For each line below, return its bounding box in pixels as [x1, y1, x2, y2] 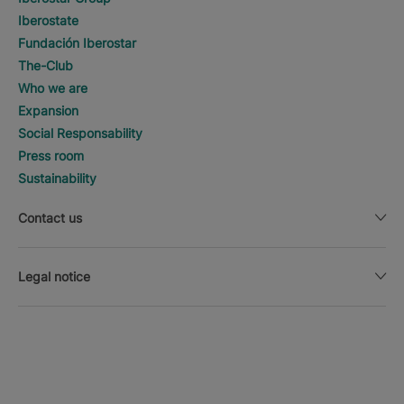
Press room [18, 148, 84, 164]
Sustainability [18, 170, 96, 187]
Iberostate [18, 13, 78, 29]
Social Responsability [18, 125, 142, 142]
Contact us [18, 210, 82, 226]
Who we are [18, 80, 87, 96]
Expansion [18, 103, 78, 119]
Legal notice [18, 269, 90, 285]
